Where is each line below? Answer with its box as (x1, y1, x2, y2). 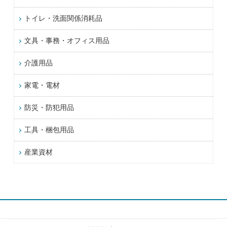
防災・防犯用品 (24, 103, 74, 111)
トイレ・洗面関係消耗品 (24, 14, 102, 22)
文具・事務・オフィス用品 (24, 36, 109, 45)
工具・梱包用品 (24, 126, 74, 134)
